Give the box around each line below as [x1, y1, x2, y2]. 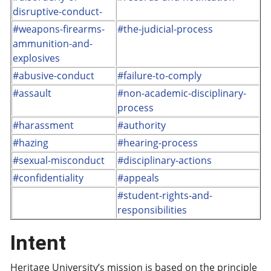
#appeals [117, 171, 159, 184]
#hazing [13, 136, 48, 149]
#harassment [13, 119, 74, 132]
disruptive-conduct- [13, 5, 102, 18]
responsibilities [117, 203, 187, 217]
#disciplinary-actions [117, 154, 212, 167]
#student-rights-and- [117, 189, 212, 202]
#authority [117, 119, 166, 132]
